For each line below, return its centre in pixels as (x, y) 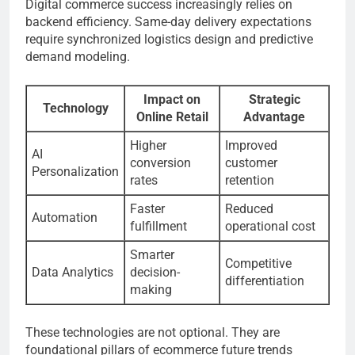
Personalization (75, 172)
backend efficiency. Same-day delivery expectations (168, 22)
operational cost (270, 227)
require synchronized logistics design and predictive (169, 40)
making (151, 290)
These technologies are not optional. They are (153, 333)
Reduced (249, 209)
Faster (147, 209)
